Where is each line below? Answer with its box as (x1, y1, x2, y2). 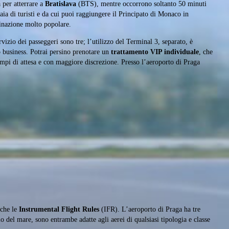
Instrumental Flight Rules (19, 205, 99, 214)
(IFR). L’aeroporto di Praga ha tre (99, 205, 200, 214)
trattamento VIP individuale (111, 48, 199, 56)
